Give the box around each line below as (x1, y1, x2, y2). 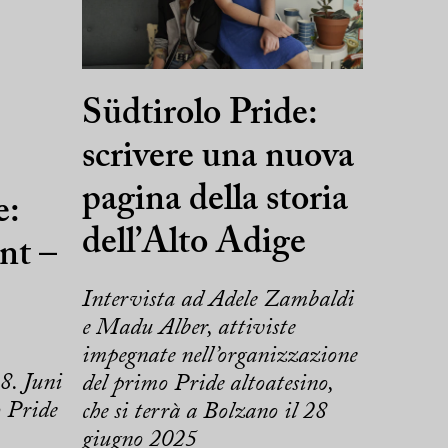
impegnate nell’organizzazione (81, 343, 357, 368)
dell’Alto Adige (81, 225, 306, 262)
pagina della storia (81, 182, 348, 219)
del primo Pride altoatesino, (81, 371, 333, 396)
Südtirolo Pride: (81, 96, 317, 133)
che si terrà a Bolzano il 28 (81, 399, 327, 424)
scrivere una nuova (81, 139, 354, 176)
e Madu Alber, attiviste (81, 315, 295, 340)
